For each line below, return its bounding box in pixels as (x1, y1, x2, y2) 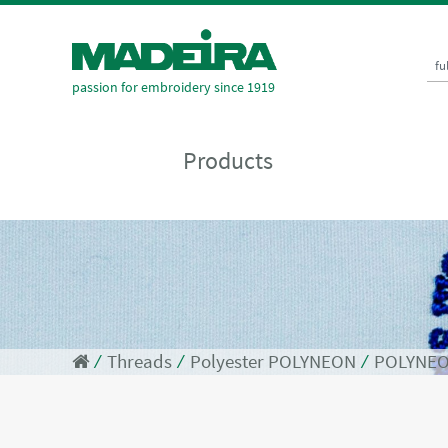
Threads (107, 350, 172, 373)
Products (182, 144, 273, 176)
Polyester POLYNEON (190, 350, 356, 373)
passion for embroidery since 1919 (72, 77, 275, 96)
